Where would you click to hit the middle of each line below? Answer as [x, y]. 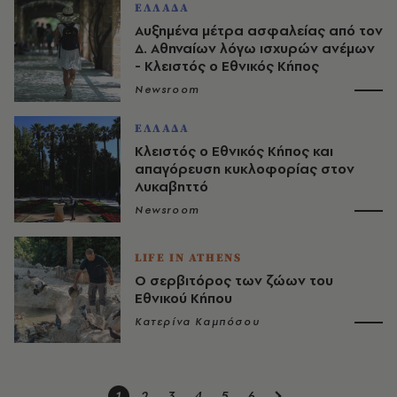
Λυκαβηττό [171, 186]
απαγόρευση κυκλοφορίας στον [245, 168]
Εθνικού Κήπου [183, 298]
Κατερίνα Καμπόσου [198, 321]
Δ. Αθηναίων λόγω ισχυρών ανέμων [255, 48]
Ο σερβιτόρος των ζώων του [234, 280]
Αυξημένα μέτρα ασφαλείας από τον [259, 30]
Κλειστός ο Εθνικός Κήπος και [234, 151]
